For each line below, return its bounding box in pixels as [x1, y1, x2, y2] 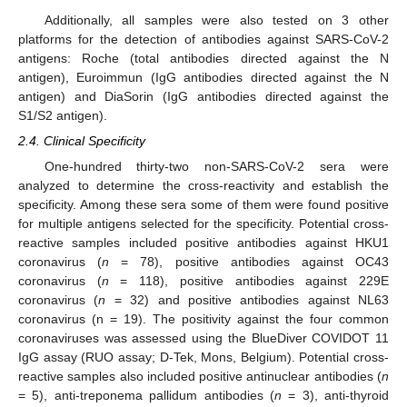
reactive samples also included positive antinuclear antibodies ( [18, 369, 382, 384]
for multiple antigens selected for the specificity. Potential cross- [18, 216, 389, 232]
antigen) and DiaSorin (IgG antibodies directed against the [18, 88, 389, 104]
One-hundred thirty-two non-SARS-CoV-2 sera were [44, 159, 389, 174]
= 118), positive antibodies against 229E [108, 273, 390, 289]
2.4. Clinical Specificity [18, 133, 145, 148]
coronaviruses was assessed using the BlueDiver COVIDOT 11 [18, 331, 389, 346]
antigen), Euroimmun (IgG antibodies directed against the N [18, 69, 389, 84]
